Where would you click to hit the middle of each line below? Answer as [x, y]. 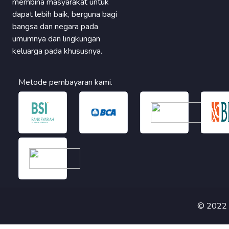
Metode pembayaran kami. [65, 82]
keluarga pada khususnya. [57, 51]
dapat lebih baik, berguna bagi [65, 14]
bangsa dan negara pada [55, 26]
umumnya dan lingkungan [56, 39]
